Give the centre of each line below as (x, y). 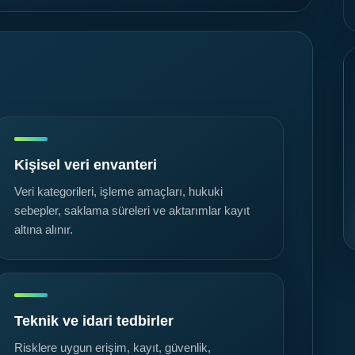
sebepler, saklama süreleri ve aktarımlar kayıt (132, 211)
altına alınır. (44, 230)
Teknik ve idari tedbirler (94, 321)
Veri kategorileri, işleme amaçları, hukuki (118, 192)
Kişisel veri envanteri (86, 165)
